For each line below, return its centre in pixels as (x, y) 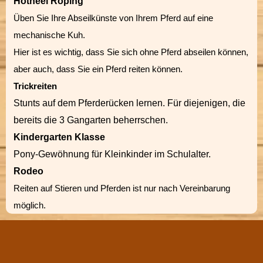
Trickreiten (35, 86)
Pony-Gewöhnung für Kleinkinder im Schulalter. (112, 154)
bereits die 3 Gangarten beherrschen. (91, 120)
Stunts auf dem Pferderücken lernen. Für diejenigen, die (129, 103)
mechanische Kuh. (49, 35)
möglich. (30, 205)
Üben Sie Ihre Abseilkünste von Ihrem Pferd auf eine (113, 18)
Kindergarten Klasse (59, 137)
